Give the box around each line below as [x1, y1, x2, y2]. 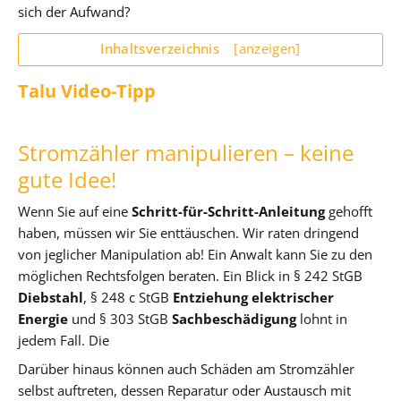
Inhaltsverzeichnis [100, 39, 224, 57]
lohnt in [296, 310, 347, 328]
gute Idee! [18, 165, 116, 194]
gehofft [325, 202, 372, 220]
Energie [18, 310, 68, 328]
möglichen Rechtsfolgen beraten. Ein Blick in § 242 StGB [18, 267, 363, 285]
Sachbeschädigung [172, 310, 296, 328]
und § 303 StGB [68, 310, 172, 328]
